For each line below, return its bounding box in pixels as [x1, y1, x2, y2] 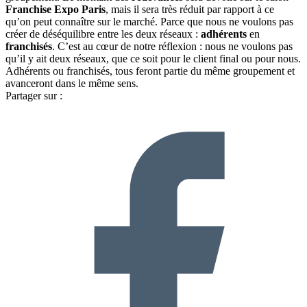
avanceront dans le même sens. [5, 77, 138, 90]
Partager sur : [5, 90, 62, 102]
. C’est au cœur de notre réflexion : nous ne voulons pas [52, 40, 293, 53]
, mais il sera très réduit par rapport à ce [106, 3, 274, 16]
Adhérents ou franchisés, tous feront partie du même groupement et [5, 65, 295, 77]
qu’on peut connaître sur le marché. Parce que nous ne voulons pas [5, 16, 293, 28]
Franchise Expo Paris [5, 3, 106, 16]
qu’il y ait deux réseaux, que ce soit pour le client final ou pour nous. [5, 53, 301, 65]
